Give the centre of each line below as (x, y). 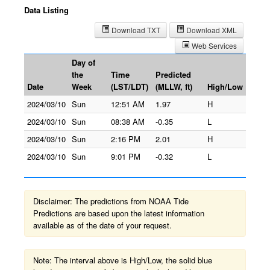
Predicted (173, 74)
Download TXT (135, 30)
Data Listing (46, 10)
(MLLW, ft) (174, 86)
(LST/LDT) (130, 86)
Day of (83, 62)
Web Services (213, 46)
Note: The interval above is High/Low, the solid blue (123, 260)
